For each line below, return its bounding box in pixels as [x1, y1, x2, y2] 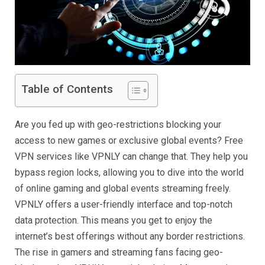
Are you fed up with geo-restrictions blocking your [15, 119, 221, 131]
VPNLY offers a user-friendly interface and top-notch [15, 199, 232, 211]
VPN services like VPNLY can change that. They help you [15, 151, 248, 163]
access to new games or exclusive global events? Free [15, 135, 243, 147]
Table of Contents [21, 82, 113, 96]
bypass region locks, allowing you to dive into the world [15, 167, 244, 179]
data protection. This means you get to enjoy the [15, 215, 212, 227]
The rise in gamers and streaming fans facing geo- [15, 247, 223, 258]
